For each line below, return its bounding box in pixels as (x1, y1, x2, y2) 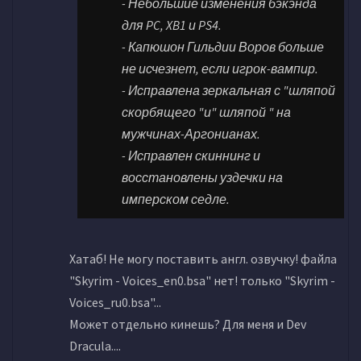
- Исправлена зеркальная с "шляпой (122, 81, 335, 98)
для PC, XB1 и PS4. (122, 16, 222, 33)
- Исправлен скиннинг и (122, 147, 260, 164)
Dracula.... (69, 337, 121, 354)
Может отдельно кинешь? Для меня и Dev (69, 315, 306, 332)
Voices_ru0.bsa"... (69, 293, 161, 310)
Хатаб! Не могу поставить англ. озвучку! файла (69, 250, 337, 267)
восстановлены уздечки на (122, 168, 283, 185)
